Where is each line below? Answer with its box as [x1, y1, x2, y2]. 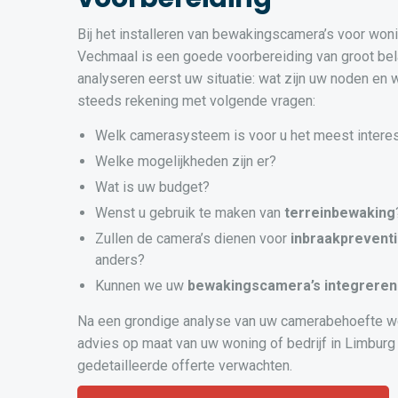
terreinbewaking [284, 204, 395, 222]
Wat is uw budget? [95, 179, 210, 196]
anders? [95, 251, 145, 269]
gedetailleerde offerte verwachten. [77, 357, 292, 375]
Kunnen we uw [95, 277, 187, 295]
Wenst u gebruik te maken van [95, 204, 284, 222]
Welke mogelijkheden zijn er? [95, 153, 276, 171]
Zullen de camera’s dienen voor [95, 230, 291, 248]
